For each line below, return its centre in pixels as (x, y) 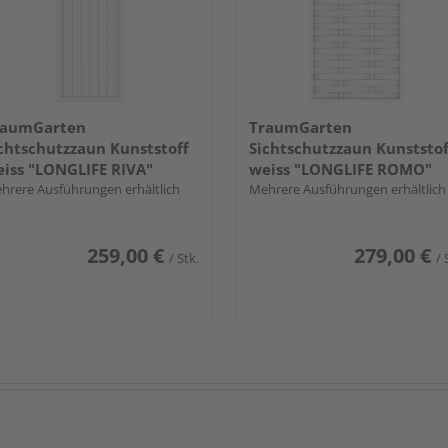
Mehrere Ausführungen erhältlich (347, 188)
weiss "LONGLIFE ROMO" (340, 168)
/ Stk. (184, 257)
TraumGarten (300, 126)
